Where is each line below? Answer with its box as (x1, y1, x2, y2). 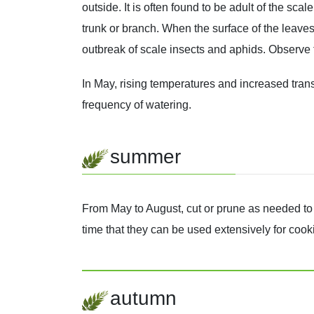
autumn (110, 287, 177, 310)
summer (110, 145, 181, 168)
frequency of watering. (82, 98, 191, 111)
